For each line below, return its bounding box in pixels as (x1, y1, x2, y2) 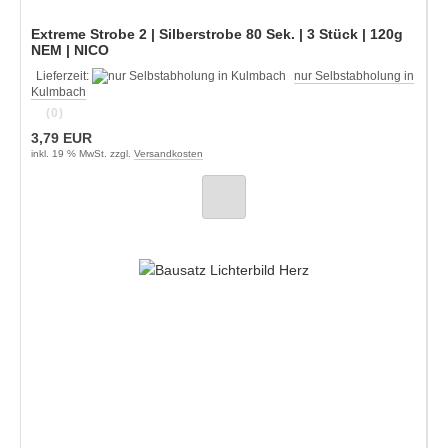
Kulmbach (31, 84, 86, 99)
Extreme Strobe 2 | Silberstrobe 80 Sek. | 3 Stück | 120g (31, 25, 403, 42)
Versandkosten (134, 147, 203, 159)
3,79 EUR (31, 129, 92, 146)
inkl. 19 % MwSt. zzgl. (31, 147, 134, 159)
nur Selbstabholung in (294, 68, 414, 83)
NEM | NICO (31, 41, 109, 58)
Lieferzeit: (36, 68, 92, 83)
